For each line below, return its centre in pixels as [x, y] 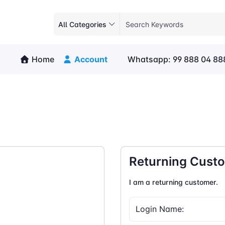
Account [90, 60]
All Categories [82, 24]
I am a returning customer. [174, 182]
